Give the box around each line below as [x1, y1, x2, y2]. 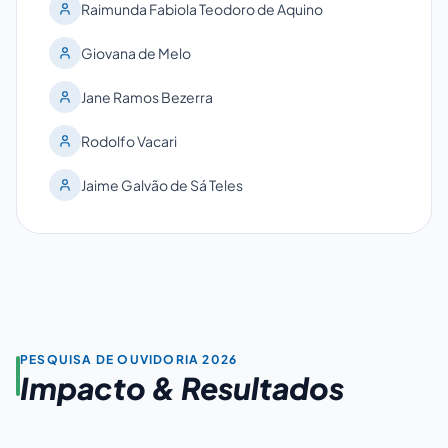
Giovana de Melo [81, 43, 191, 62]
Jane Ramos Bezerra [81, 87, 213, 106]
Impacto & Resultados [20, 368, 344, 407]
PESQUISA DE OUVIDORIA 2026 [20, 351, 238, 367]
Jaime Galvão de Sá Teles [81, 175, 243, 194]
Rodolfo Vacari [81, 131, 177, 150]
